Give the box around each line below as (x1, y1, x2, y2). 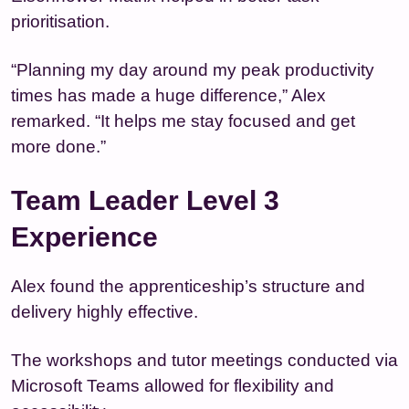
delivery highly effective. (11, 301, 198, 321)
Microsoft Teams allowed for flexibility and (11, 375, 334, 395)
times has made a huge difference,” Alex (11, 85, 326, 105)
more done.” (11, 136, 106, 156)
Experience (11, 221, 158, 252)
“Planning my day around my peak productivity (11, 59, 374, 79)
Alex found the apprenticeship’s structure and (11, 276, 365, 296)
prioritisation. (11, 11, 110, 31)
